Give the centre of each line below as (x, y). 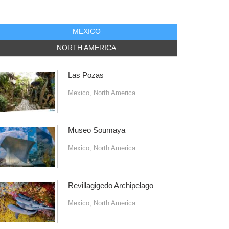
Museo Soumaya (96, 130)
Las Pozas (86, 75)
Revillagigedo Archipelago (110, 185)
